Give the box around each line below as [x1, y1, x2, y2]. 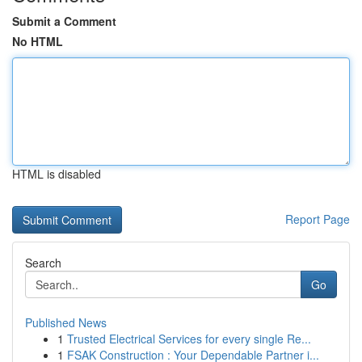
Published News [25, 314, 107, 330]
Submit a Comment [12, 13, 116, 29]
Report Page [285, 211, 350, 227]
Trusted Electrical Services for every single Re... [67, 330, 311, 347]
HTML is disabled [12, 166, 101, 182]
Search [25, 255, 61, 271]
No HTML [12, 33, 63, 49]
